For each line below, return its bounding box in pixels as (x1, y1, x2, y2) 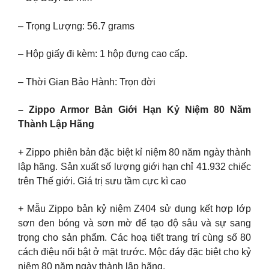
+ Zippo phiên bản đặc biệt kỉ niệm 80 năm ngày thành (18, 147, 251, 157)
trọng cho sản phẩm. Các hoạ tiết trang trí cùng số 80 (18, 232, 251, 243)
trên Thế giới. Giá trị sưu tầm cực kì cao (18, 175, 186, 186)
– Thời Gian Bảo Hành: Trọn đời (18, 76, 156, 87)
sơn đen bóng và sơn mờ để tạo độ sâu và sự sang (18, 218, 251, 229)
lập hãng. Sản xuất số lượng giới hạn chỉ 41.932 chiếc (18, 161, 251, 172)
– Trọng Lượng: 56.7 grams (18, 20, 134, 31)
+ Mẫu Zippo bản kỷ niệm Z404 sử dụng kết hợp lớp (18, 204, 251, 214)
